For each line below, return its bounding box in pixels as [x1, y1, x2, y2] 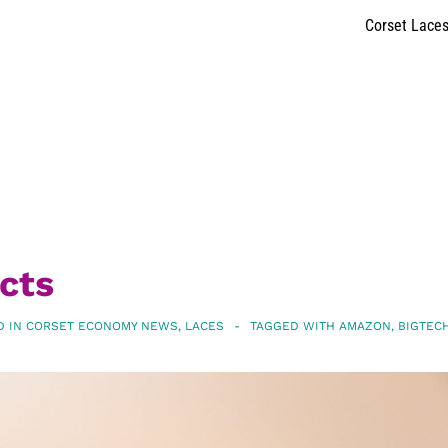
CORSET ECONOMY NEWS [26, 319, 178, 334]
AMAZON [339, 319, 391, 334]
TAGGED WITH [250, 319, 339, 334]
